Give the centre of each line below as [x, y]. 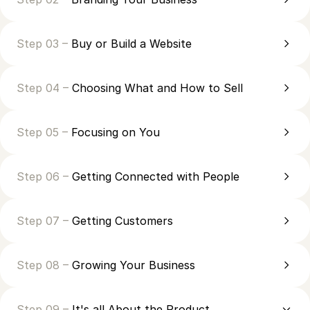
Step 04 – [44, 88]
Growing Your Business [134, 265]
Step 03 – [44, 43]
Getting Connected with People [156, 176]
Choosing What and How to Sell [157, 88]
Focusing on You [116, 132]
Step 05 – [44, 132]
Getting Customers [122, 220]
